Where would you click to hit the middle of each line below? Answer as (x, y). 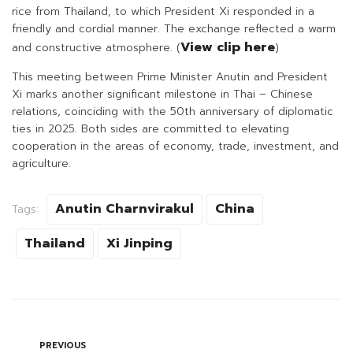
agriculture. (41, 164)
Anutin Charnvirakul (124, 209)
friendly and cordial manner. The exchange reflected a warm (174, 29)
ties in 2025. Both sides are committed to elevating (150, 129)
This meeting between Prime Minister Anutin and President (170, 77)
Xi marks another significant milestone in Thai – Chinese (162, 95)
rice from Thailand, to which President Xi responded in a (163, 12)
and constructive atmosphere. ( (96, 48)
